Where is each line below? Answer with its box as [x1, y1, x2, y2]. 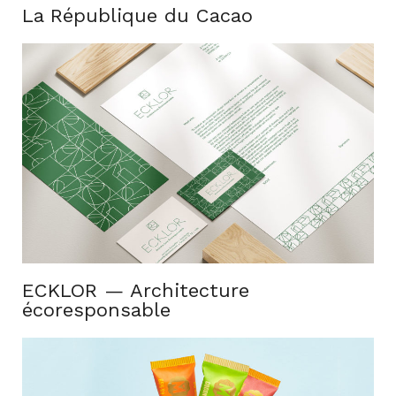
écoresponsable [22, 299, 171, 322]
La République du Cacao [22, 4, 253, 27]
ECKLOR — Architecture [22, 279, 249, 302]
